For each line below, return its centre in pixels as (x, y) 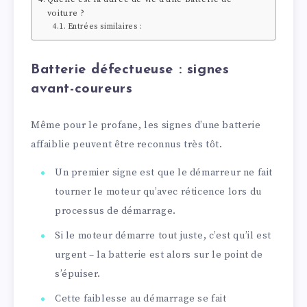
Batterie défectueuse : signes (130, 70)
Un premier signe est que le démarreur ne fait (164, 172)
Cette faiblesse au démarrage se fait (141, 298)
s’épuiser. (78, 274)
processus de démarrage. (115, 211)
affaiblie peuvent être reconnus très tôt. (127, 145)
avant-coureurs (82, 89)
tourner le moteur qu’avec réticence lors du (158, 192)
